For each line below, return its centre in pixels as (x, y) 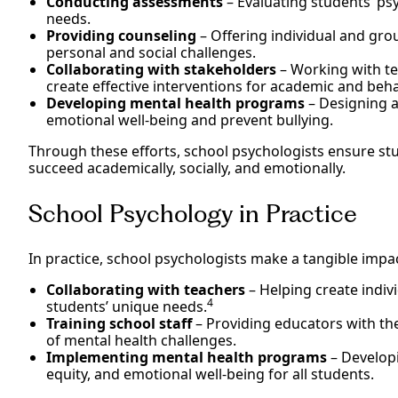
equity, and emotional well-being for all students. (210, 374)
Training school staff (119, 324)
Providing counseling (121, 36)
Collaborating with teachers (147, 290)
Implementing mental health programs (187, 358)
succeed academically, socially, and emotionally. (187, 168)
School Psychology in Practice (193, 214)
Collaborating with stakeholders (161, 70)
